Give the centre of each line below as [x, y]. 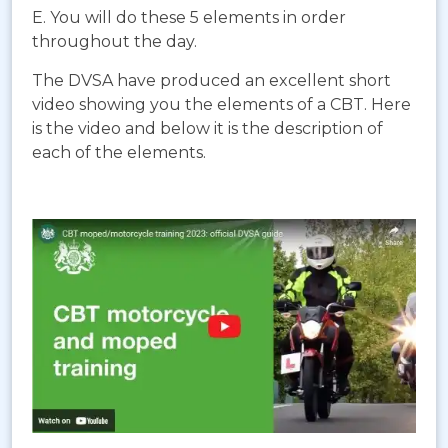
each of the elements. [119, 152]
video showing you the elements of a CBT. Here [221, 104]
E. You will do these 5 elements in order [189, 17]
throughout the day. [114, 41]
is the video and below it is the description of [207, 128]
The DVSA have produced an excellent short [211, 80]
